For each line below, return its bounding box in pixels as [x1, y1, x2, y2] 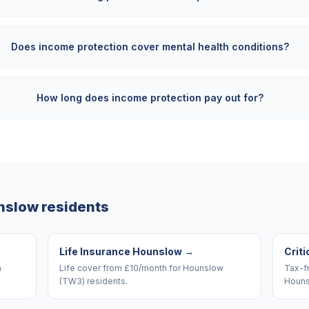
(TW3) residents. [59, 276, 128, 286]
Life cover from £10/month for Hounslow [59, 263, 224, 273]
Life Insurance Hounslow [59, 246, 183, 257]
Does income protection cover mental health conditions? [10, 41, 289, 52]
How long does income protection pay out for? [36, 92, 263, 103]
